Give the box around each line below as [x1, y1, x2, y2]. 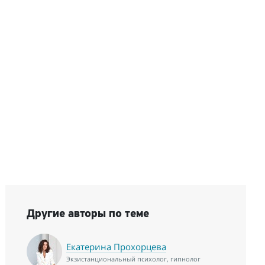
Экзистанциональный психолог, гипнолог [66, 254, 201, 264]
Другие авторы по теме [26, 208, 149, 220]
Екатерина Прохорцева [66, 241, 166, 253]
